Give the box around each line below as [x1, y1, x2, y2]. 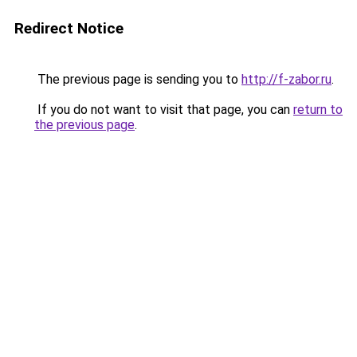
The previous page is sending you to [34, 72, 241, 87]
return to [293, 102, 343, 117]
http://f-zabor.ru [241, 72, 331, 87]
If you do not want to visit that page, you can [34, 102, 293, 117]
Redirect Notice [14, 19, 124, 37]
